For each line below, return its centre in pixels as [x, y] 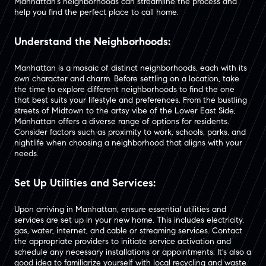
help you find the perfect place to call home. [96, 12]
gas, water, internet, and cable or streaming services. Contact [128, 230]
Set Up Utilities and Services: [85, 183]
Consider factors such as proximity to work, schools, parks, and [130, 132]
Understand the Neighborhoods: [92, 41]
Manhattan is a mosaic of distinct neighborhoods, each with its [131, 68]
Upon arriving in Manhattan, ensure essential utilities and [120, 209]
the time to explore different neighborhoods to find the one [124, 89]
